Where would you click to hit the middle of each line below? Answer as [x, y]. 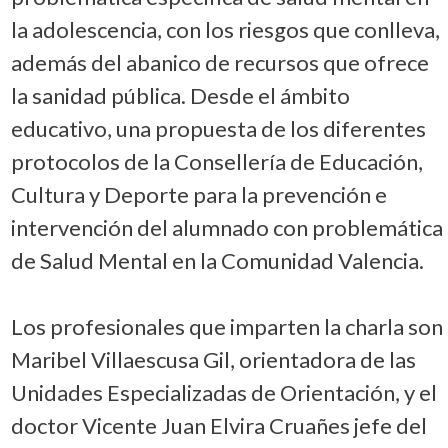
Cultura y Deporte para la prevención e [198, 194]
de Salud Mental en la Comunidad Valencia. [217, 260]
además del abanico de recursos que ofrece [219, 62]
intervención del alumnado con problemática [226, 227]
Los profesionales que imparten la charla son [226, 326]
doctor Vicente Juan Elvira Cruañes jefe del [218, 425]
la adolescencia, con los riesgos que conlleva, [225, 29]
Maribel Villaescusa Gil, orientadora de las [213, 359]
